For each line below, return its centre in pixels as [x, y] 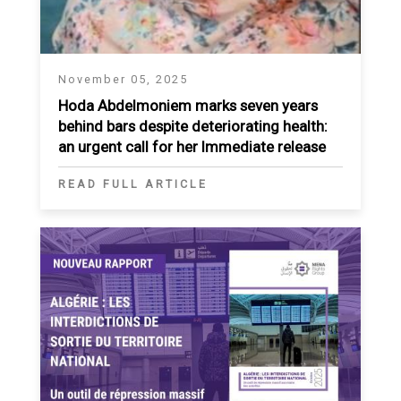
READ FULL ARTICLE [133, 183]
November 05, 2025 [123, 79]
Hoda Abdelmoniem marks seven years [188, 105]
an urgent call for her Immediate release [192, 146]
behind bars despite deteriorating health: [193, 126]
